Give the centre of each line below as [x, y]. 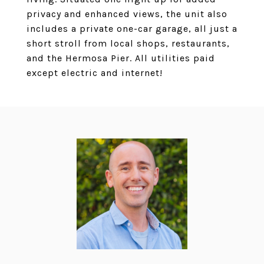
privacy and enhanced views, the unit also [127, 14]
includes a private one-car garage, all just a [132, 29]
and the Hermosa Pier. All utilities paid [121, 58]
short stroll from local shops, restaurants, [128, 43]
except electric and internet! [95, 73]
